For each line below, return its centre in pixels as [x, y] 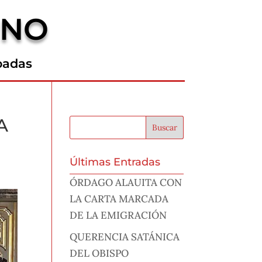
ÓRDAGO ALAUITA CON [126, 183]
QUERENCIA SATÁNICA [125, 237]
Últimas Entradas [115, 162]
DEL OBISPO [99, 253]
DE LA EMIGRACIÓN [118, 216]
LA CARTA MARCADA [119, 199]
